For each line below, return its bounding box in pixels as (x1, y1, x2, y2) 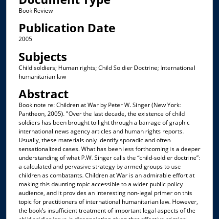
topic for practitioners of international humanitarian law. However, (18, 197, 198, 206)
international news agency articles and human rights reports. (18, 127, 184, 136)
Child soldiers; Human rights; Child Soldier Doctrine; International (18, 63, 195, 72)
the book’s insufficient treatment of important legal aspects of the (18, 206, 196, 215)
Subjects (18, 48, 67, 65)
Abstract (18, 86, 68, 102)
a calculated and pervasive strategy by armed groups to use (18, 162, 181, 171)
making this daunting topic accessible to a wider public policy (18, 180, 183, 189)
